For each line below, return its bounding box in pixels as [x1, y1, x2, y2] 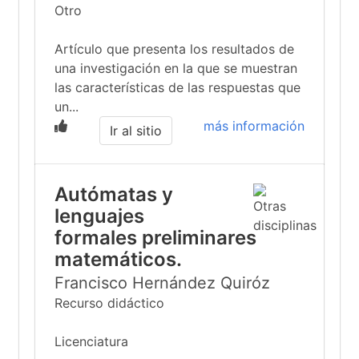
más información [204, 118, 305, 134]
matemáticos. [54, 248, 182, 271]
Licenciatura [54, 333, 128, 349]
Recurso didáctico [54, 295, 164, 311]
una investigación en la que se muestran [54, 60, 297, 76]
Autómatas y [54, 183, 173, 206]
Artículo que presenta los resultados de [54, 41, 294, 57]
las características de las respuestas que [54, 79, 301, 95]
